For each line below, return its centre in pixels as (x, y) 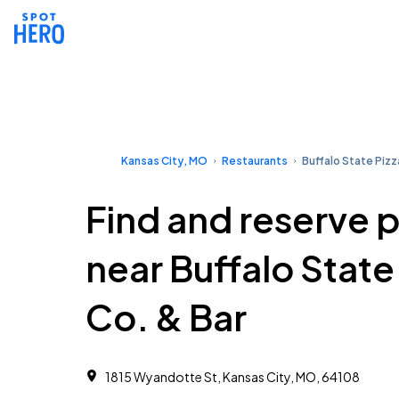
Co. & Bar (166, 317)
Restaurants (255, 161)
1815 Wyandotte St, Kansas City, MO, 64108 (232, 377)
